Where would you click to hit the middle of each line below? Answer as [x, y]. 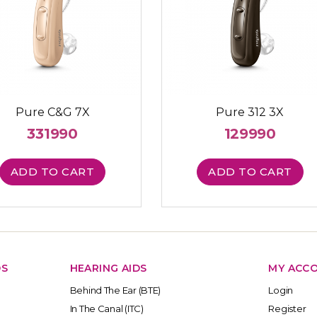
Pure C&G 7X [52, 113]
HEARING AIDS [108, 268]
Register [287, 308]
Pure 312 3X [250, 113]
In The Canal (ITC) [106, 308]
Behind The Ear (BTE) [115, 290]
